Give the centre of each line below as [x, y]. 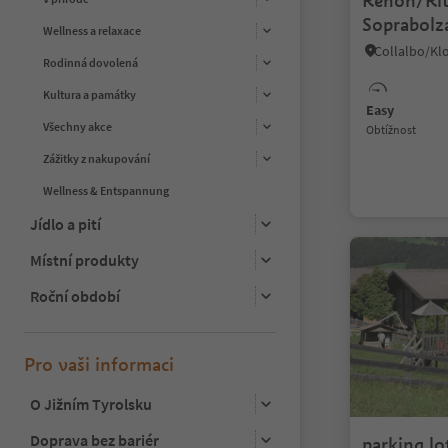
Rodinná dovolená [90, 63]
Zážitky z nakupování [96, 159]
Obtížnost [395, 129]
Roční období [75, 295]
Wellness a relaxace [92, 31]
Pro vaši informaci [99, 364]
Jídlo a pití [65, 223]
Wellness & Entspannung [106, 190]
